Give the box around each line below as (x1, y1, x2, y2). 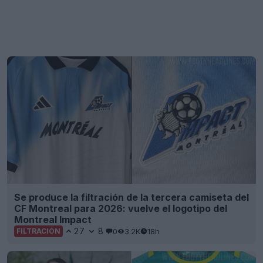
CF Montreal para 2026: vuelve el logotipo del (14, 203, 227, 215)
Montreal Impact (14, 214, 92, 226)
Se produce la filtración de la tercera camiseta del (14, 191, 249, 204)
